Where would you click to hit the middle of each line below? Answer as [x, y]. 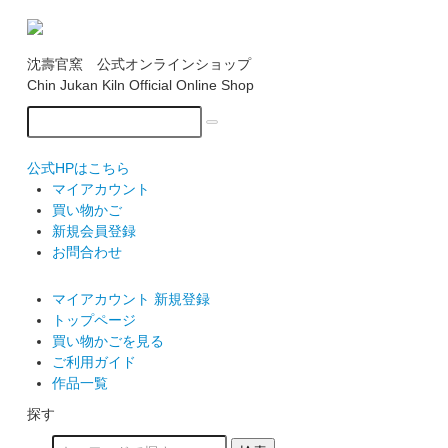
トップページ [93, 319]
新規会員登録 [93, 230]
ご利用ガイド [93, 361]
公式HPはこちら [78, 167]
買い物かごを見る [107, 340]
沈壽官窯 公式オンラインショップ [138, 63]
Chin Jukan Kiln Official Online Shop [140, 84]
